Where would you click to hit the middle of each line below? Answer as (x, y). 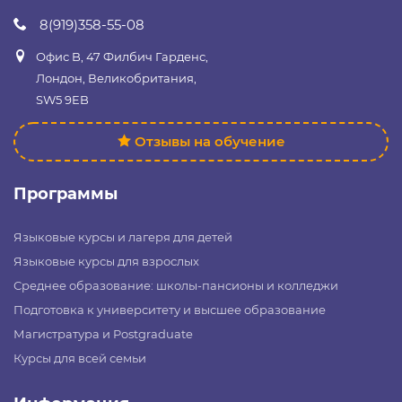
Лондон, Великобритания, (116, 78)
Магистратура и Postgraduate (103, 333)
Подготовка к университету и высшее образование (170, 309)
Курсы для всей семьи (80, 358)
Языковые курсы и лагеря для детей (123, 236)
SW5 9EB (62, 100)
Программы (66, 193)
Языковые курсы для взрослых (106, 261)
